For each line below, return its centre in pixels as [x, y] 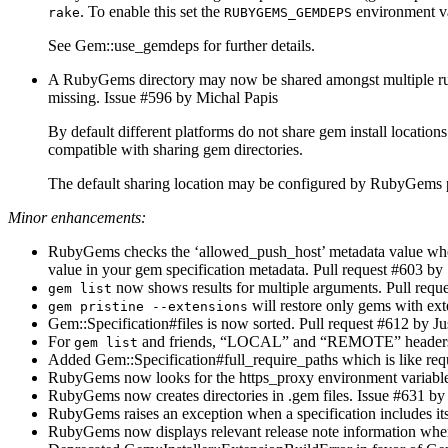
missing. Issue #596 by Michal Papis [163, 97]
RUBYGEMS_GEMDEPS [288, 12]
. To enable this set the [152, 11]
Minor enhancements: [77, 217]
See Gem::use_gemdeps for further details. [181, 45]
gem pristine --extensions [148, 306]
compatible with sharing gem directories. [175, 149]
